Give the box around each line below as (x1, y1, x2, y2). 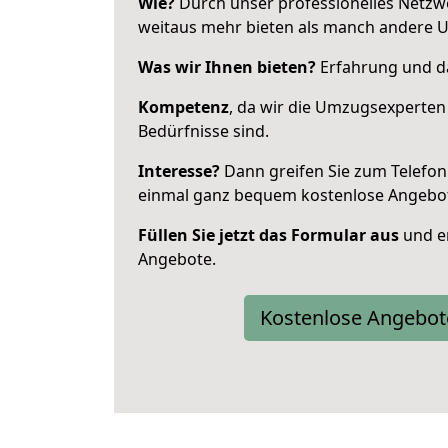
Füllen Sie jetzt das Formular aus (138, 224, 399, 246)
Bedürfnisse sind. (138, 120, 269, 142)
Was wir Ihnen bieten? (138, 56, 316, 78)
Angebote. (138, 248, 216, 270)
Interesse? (138, 160, 220, 182)
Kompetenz (138, 96, 229, 118)
